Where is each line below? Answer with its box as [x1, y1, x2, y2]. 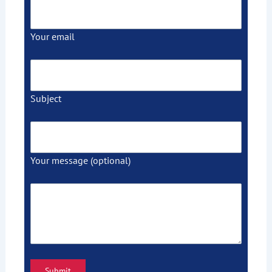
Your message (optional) [30, 154, 131, 167]
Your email [30, 30, 75, 43]
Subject [30, 92, 61, 105]
